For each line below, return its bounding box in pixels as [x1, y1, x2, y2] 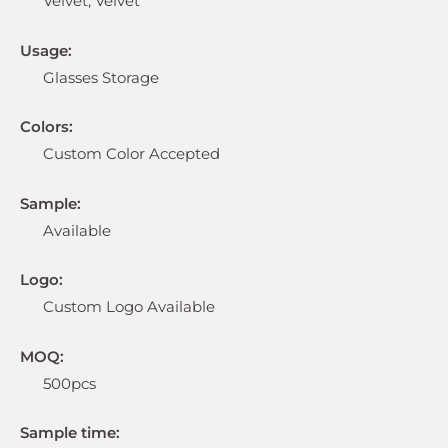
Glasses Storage [42, 67, 159, 87]
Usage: [20, 40, 72, 60]
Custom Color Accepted [42, 144, 220, 164]
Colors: [20, 117, 73, 137]
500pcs [42, 373, 96, 393]
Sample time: [20, 423, 120, 443]
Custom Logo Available [42, 297, 215, 317]
